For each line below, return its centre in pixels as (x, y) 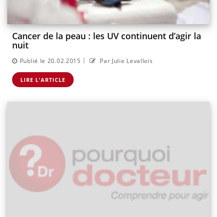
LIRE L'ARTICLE (43, 79)
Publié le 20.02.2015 (50, 61)
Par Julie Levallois (125, 61)
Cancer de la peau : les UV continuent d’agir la (107, 36)
